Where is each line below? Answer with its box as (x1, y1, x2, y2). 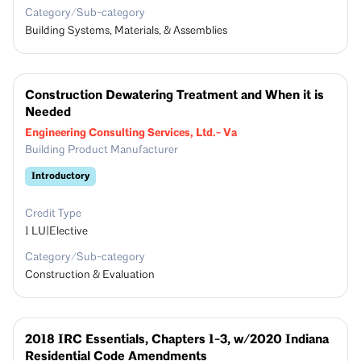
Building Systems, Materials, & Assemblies (25, 25, 227, 37)
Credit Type (25, 208, 81, 220)
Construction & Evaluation (25, 269, 155, 281)
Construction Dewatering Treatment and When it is (25, 88, 324, 103)
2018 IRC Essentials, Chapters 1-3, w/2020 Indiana (25, 332, 329, 347)
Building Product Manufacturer (25, 144, 178, 156)
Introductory (31, 170, 89, 182)
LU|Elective (31, 226, 88, 238)
